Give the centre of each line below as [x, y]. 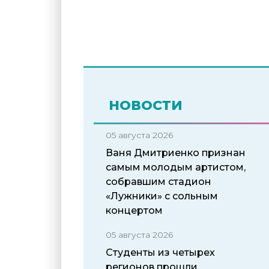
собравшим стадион [159, 181]
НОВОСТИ [146, 105]
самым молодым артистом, [176, 167]
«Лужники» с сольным [162, 196]
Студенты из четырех [160, 252]
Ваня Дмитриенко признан [176, 153]
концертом [134, 210]
